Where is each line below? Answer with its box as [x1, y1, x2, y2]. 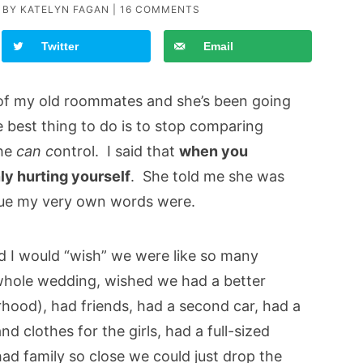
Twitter [41, 40, 79, 53]
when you [179, 143, 248, 160]
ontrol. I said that [53, 143, 179, 160]
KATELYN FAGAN [20, 3, 109, 16]
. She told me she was [130, 168, 284, 186]
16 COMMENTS [120, 3, 200, 16]
